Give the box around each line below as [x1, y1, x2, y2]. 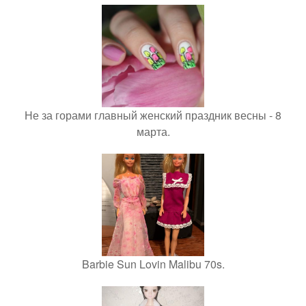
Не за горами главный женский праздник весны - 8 [25, 107, 281, 124]
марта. [136, 124, 170, 140]
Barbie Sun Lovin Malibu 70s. [81, 256, 225, 273]
